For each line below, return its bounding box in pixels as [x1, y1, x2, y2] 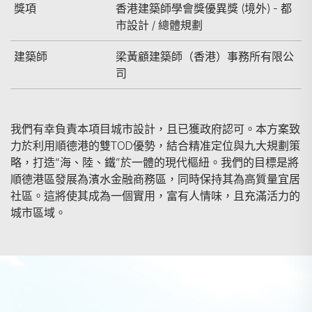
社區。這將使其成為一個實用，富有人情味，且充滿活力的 [10, 189, 300, 203]
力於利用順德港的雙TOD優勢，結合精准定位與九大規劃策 [10, 139, 300, 153]
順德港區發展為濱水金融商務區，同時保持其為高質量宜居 [10, 172, 300, 186]
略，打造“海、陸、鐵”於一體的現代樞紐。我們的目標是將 [10, 155, 299, 169]
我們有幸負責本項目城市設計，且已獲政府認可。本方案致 [10, 122, 300, 136]
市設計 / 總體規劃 [116, 18, 203, 32]
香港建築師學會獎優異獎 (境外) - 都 [116, 1, 292, 15]
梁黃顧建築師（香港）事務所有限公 [116, 49, 294, 63]
